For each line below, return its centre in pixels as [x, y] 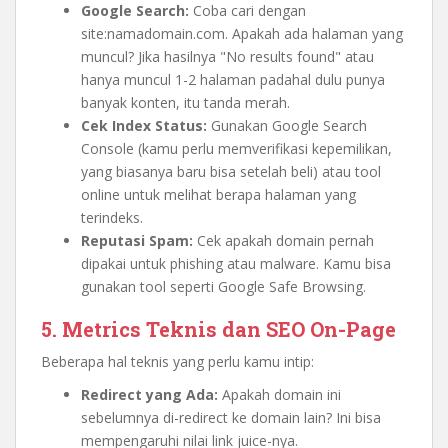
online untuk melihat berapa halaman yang [218, 194]
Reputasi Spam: [137, 240]
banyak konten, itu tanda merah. [185, 102]
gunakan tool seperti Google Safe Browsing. [223, 286]
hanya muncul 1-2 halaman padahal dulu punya [233, 79]
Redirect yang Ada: [149, 394]
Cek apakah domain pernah [283, 240]
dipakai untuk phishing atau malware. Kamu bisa [236, 263]
